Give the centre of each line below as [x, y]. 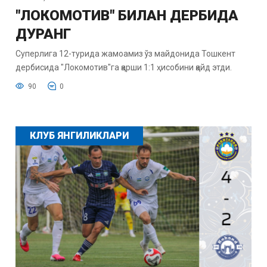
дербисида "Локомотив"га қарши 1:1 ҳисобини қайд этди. [123, 68]
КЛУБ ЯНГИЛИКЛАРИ [79, 136]
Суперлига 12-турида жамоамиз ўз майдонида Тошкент [125, 54]
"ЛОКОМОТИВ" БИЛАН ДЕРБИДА [127, 16]
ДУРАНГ [43, 34]
